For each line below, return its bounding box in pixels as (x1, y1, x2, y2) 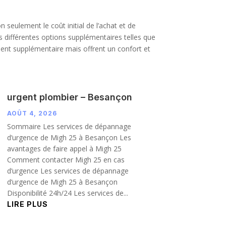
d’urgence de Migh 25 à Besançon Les (7, 132, 131, 142)
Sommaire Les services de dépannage (7, 121, 131, 131)
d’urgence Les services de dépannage (7, 165, 129, 176)
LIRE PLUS (7, 199, 48, 208)
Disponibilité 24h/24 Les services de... (7, 188, 128, 198)
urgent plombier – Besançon (7, 91, 132, 102)
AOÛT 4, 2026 (7, 109, 57, 117)
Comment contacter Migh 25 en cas (7, 154, 125, 164)
